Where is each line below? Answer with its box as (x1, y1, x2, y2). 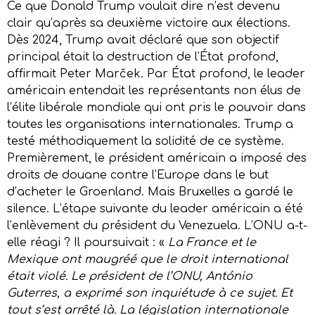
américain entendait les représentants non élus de (7, 84, 301, 97)
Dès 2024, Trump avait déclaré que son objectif (7, 33, 279, 46)
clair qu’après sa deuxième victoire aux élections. (7, 16, 290, 30)
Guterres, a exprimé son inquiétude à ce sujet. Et (7, 286, 292, 300)
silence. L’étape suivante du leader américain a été (7, 202, 303, 215)
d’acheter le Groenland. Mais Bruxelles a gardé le (7, 185, 293, 198)
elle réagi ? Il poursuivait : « (7, 236, 168, 249)
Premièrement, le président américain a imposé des (7, 151, 307, 165)
